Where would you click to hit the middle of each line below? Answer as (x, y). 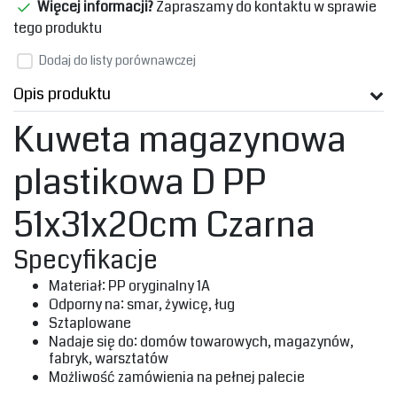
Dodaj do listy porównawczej (117, 61)
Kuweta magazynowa (180, 140)
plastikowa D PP (140, 183)
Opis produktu (62, 94)
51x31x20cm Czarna (164, 226)
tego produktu (58, 28)
